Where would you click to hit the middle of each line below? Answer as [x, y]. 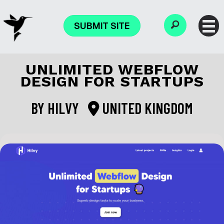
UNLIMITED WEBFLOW [112, 69]
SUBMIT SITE [102, 26]
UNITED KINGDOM [146, 108]
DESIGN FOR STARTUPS [112, 81]
